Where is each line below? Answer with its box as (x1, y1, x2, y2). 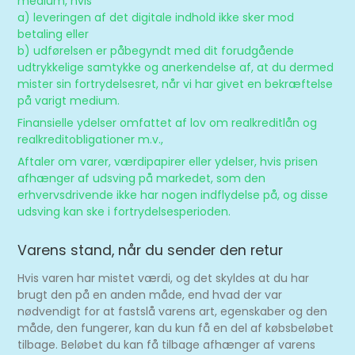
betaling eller (17, 25, 90, 42)
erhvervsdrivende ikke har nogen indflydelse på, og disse (17, 186, 329, 203)
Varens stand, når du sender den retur (17, 240, 284, 260)
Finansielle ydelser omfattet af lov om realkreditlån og (17, 114, 318, 131)
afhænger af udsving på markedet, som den (17, 170, 266, 186)
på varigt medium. (17, 92, 120, 109)
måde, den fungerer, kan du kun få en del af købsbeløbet (17, 319, 334, 336)
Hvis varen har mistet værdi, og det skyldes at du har (17, 269, 310, 286)
